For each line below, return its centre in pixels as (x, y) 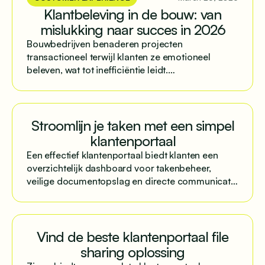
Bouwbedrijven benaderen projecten (105, 44)
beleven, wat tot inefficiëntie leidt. (98, 70)
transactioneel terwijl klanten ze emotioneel (119, 57)
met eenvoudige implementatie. (94, 194)
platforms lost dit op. (71, 96)
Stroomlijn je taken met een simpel (132, 126)
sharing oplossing (132, 252)
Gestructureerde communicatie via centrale (119, 83)
